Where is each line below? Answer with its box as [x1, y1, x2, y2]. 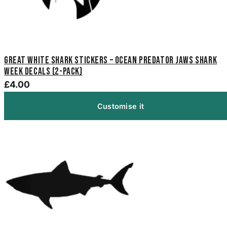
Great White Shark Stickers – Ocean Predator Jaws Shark [4, 55, 217, 67]
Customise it [97, 101, 144, 110]
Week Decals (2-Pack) [4, 66, 83, 78]
